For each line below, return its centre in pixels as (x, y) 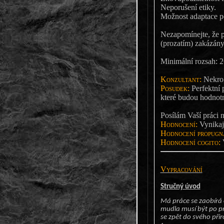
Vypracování (181, 169)
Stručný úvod (180, 186)
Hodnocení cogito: (190, 142)
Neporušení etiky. (188, 7)
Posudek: (175, 88)
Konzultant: (181, 79)
